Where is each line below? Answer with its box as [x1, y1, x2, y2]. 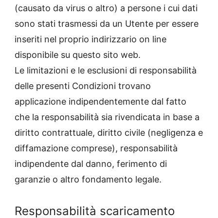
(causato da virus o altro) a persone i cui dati [15, 3, 198, 14]
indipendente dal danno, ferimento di [15, 159, 167, 169]
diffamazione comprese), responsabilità [15, 143, 178, 154]
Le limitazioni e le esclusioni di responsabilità [15, 65, 197, 76]
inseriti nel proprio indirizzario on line [15, 34, 166, 45]
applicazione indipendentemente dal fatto [15, 96, 186, 107]
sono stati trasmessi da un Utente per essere [15, 18, 199, 29]
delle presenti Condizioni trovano [15, 81, 151, 91]
